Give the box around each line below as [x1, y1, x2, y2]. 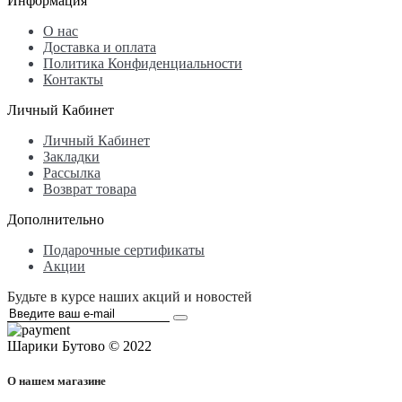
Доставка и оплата [43, 39, 156, 55]
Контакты [43, 71, 103, 87]
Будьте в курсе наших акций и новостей [7, 288, 252, 304]
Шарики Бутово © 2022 [7, 337, 152, 354]
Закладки [43, 148, 100, 164]
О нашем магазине [7, 374, 106, 389]
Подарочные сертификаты [43, 241, 205, 258]
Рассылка [43, 164, 100, 180]
